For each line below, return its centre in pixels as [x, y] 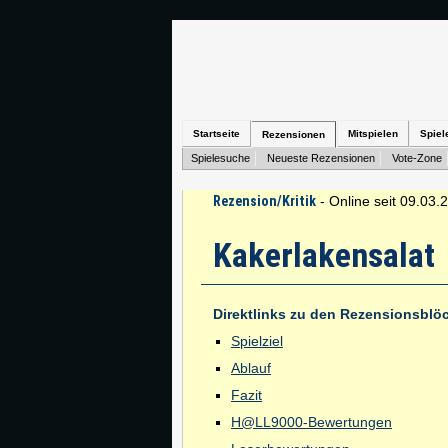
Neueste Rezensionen [321, 158]
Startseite [216, 133]
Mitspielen [373, 133]
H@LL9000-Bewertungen [311, 422]
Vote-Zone [417, 158]
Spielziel [257, 341]
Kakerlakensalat [324, 255]
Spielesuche [220, 158]
